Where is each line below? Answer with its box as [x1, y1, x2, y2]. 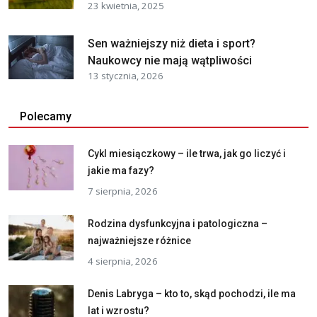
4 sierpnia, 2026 [88, 254, 158, 267]
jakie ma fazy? [88, 164, 154, 176]
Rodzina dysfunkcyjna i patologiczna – [88, 217, 267, 229]
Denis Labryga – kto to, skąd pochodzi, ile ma [88, 287, 296, 299]
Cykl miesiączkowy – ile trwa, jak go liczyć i [88, 147, 286, 159]
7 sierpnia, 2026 [88, 184, 158, 197]
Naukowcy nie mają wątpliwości [88, 53, 252, 67]
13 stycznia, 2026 [88, 69, 163, 82]
